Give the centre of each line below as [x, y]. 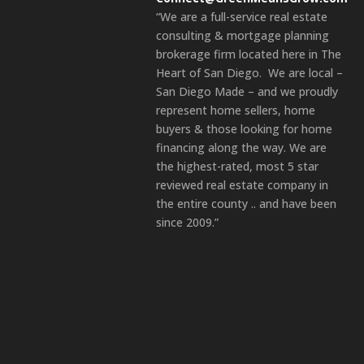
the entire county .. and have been [246, 203]
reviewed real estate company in [242, 184]
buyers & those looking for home [244, 128]
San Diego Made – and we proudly [247, 91]
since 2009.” [187, 222]
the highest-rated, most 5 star [237, 166]
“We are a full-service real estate [242, 16]
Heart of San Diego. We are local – [249, 72]
